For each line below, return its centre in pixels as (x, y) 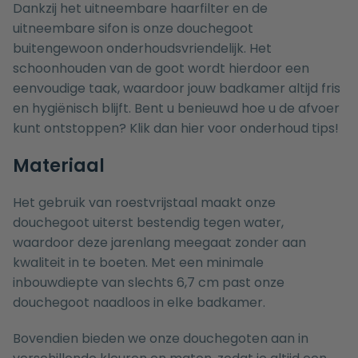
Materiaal (59, 166)
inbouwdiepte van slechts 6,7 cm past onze (149, 283)
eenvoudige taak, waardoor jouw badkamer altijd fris (177, 89)
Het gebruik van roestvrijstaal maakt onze (144, 203)
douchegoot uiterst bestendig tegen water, (148, 223)
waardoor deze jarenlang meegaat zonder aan (159, 243)
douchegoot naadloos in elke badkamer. (139, 303)
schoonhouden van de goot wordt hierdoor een (161, 69)
